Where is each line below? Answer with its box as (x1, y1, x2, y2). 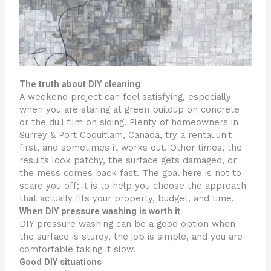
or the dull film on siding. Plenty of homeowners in (19, 116, 239, 128)
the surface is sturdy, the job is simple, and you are (19, 230, 243, 242)
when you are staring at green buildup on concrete (19, 103, 240, 115)
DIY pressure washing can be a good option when (19, 218, 236, 229)
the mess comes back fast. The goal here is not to (19, 167, 242, 178)
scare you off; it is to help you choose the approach (19, 180, 247, 191)
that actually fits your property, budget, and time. (19, 192, 235, 204)
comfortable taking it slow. (19, 243, 136, 255)
